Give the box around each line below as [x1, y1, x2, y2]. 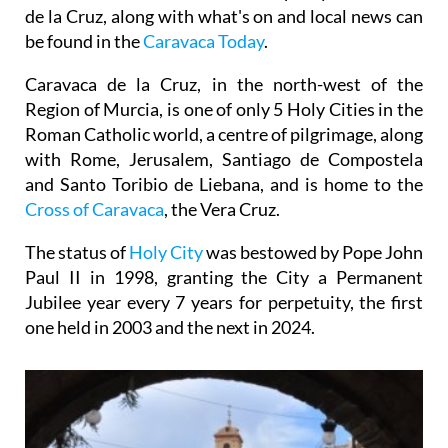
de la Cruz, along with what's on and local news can [25, 4, 423, 27]
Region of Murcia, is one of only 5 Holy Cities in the [25, 97, 423, 120]
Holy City [129, 240, 203, 263]
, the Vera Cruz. [164, 197, 280, 220]
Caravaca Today [143, 29, 264, 52]
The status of [25, 240, 129, 263]
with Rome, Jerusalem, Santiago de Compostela [25, 147, 423, 170]
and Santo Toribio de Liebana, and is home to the [25, 172, 423, 195]
